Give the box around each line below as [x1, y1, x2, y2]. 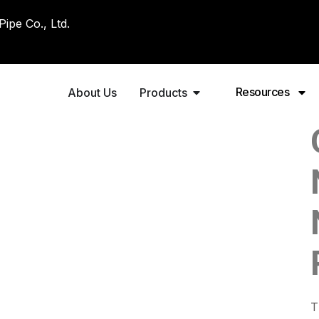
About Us [67, 85, 117, 100]
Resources [235, 85, 290, 99]
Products [139, 85, 187, 100]
